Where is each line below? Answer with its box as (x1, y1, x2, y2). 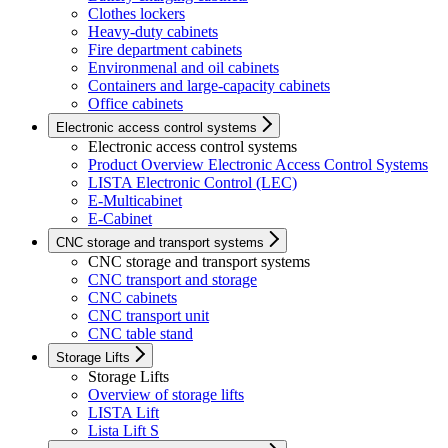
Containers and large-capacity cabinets (88, 77, 330, 95)
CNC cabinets (88, 289, 177, 307)
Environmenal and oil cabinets (88, 59, 279, 77)
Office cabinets (88, 95, 183, 113)
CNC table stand (88, 325, 193, 343)
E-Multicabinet (88, 192, 182, 210)
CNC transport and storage (88, 271, 257, 289)
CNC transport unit (88, 307, 209, 325)
